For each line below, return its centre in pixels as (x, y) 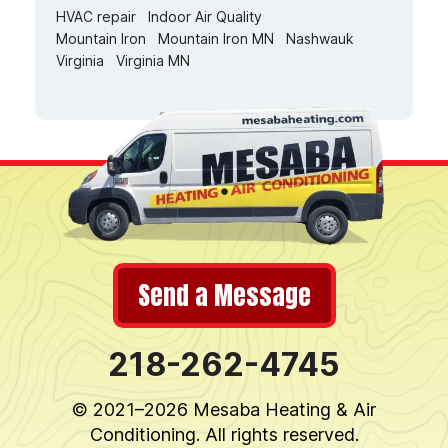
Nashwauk (320, 39)
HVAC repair (96, 17)
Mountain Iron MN (216, 39)
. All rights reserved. (277, 435)
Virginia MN (153, 61)
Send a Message (224, 296)
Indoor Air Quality (205, 17)
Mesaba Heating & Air (284, 410)
